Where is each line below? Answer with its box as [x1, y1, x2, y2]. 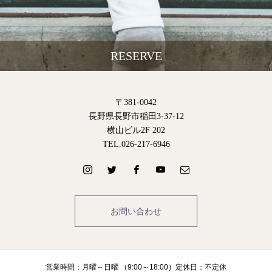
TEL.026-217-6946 [102, 139, 170, 149]
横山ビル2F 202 [107, 125, 165, 135]
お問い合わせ [110, 206, 161, 216]
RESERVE [110, 49, 162, 63]
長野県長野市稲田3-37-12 [88, 111, 184, 121]
